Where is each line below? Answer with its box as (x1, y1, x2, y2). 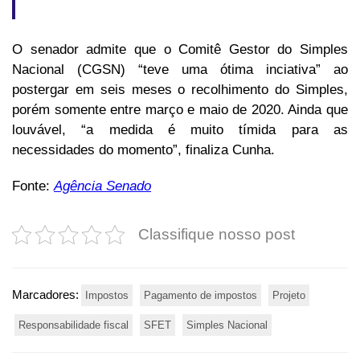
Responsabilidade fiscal (18, 319, 129, 332)
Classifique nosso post (138, 226, 295, 243)
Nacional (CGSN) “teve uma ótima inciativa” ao (12, 62, 348, 78)
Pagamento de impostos (143, 289, 257, 302)
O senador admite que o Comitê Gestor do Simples (12, 42, 348, 58)
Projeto (272, 289, 305, 302)
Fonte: (12, 178, 54, 194)
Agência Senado (54, 178, 151, 194)
